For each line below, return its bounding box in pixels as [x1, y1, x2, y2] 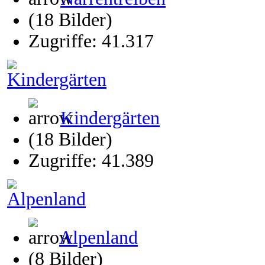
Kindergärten [60, 108, 160, 128]
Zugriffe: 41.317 [28, 31, 154, 51]
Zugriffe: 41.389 [28, 150, 154, 171]
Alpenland [59, 227, 138, 248]
